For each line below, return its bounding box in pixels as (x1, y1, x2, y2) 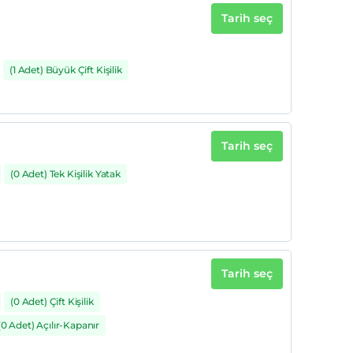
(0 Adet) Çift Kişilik (10, 295, 94, 307)
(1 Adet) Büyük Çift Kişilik (9, 64, 122, 76)
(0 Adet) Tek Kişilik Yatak (10, 168, 121, 180)
